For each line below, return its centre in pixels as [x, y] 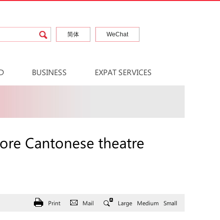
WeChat [117, 34]
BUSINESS [49, 72]
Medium [148, 203]
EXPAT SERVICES [123, 72]
